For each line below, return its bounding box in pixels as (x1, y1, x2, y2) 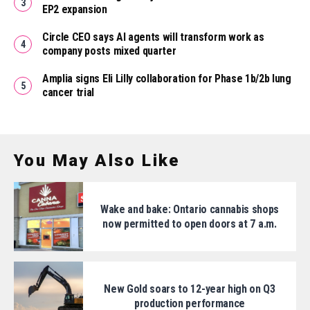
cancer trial (42, 86, 95, 100)
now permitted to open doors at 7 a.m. (102, 217, 277, 231)
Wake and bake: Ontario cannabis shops (100, 203, 280, 217)
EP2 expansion (42, 3, 107, 17)
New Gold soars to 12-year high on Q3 (104, 282, 275, 296)
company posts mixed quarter (42, 44, 176, 58)
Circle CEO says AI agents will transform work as (42, 30, 264, 44)
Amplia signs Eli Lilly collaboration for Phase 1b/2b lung (42, 72, 291, 86)
